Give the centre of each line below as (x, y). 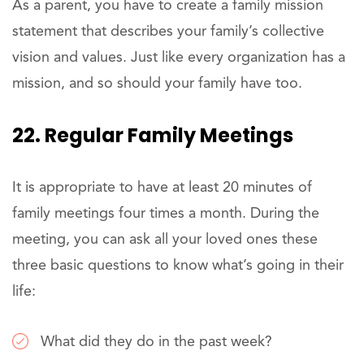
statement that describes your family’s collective (168, 32)
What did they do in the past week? (156, 342)
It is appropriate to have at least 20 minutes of (162, 188)
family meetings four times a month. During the (166, 214)
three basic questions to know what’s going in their (178, 266)
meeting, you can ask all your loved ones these (165, 240)
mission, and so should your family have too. (157, 84)
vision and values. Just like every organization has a (179, 58)
